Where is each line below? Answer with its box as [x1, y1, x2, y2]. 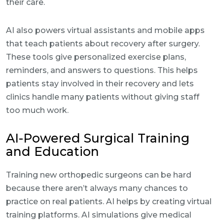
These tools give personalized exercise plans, [6, 52, 186, 62]
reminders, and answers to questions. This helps [6, 66, 198, 75]
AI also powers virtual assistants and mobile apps [6, 26, 205, 35]
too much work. [6, 106, 69, 115]
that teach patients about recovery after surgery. [6, 39, 200, 48]
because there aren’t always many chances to [6, 184, 188, 193]
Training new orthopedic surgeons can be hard [6, 170, 191, 180]
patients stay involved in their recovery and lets [6, 79, 194, 88]
